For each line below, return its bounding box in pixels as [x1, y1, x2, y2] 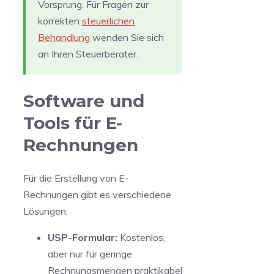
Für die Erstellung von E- [23, 172, 129, 184]
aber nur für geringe [48, 248, 132, 260]
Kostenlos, [117, 231, 165, 243]
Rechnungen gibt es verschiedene [23, 188, 171, 201]
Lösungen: [23, 205, 68, 217]
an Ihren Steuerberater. [38, 47, 138, 60]
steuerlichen [82, 14, 135, 27]
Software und [23, 90, 144, 111]
